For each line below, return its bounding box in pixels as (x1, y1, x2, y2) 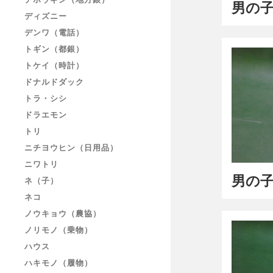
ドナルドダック (24, 77, 84, 87)
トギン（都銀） (24, 44, 84, 54)
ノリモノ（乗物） (24, 225, 93, 235)
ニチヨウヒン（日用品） (24, 143, 118, 152)
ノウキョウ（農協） (24, 208, 101, 218)
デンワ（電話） (24, 27, 84, 37)
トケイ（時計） (24, 60, 84, 70)
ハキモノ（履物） (24, 258, 93, 268)
